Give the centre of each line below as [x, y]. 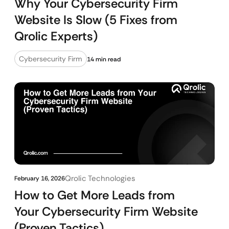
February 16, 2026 [40, 178]
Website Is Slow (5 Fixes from [96, 20]
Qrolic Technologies [100, 178]
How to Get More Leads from [95, 195]
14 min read [104, 59]
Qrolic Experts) [56, 36]
